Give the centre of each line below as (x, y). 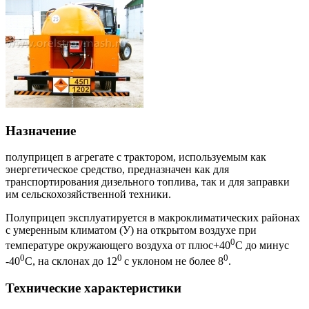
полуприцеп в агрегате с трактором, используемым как (136, 157)
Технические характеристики (93, 288)
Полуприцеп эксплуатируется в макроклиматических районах (153, 218)
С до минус (262, 246)
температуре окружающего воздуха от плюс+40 (118, 246)
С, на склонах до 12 (71, 261)
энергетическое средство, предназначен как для (117, 170)
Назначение (41, 130)
